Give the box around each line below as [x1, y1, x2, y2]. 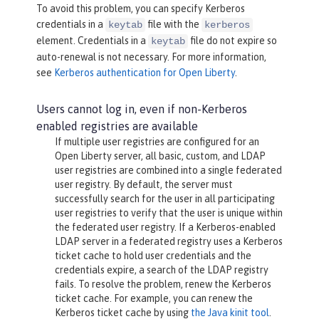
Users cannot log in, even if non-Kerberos [36, 102, 247, 115]
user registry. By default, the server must [54, 178, 233, 190]
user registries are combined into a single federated [54, 164, 282, 176]
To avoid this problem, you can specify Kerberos [36, 2, 245, 14]
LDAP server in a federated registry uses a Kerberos [54, 235, 283, 247]
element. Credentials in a [36, 34, 148, 46]
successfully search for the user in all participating [54, 192, 275, 204]
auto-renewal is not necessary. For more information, [36, 51, 266, 63]
